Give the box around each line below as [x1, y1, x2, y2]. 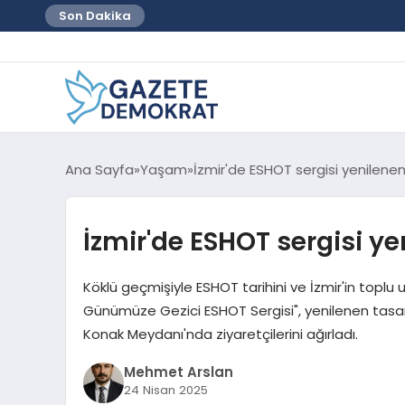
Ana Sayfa [65, 159, 134, 179]
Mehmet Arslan [123, 363, 233, 382]
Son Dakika [59, 7, 131, 24]
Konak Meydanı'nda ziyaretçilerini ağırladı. [82, 324, 358, 344]
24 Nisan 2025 [123, 381, 208, 400]
